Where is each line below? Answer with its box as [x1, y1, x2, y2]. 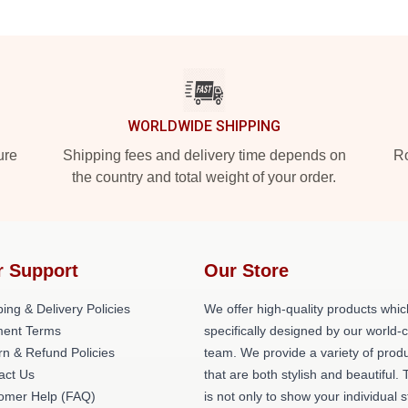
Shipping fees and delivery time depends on [62, 148, 346, 163]
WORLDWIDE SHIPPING [127, 117, 280, 135]
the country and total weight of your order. [72, 169, 336, 185]
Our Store [204, 260, 289, 280]
